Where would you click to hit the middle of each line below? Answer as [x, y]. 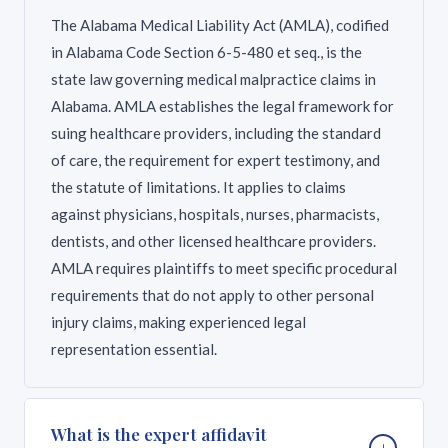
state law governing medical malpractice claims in [213, 79]
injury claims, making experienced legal [178, 322]
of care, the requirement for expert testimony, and [215, 160]
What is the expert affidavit [159, 434]
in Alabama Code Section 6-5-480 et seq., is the [206, 52]
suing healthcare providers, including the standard [216, 133]
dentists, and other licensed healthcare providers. [213, 241]
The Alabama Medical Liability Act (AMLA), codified [220, 25]
